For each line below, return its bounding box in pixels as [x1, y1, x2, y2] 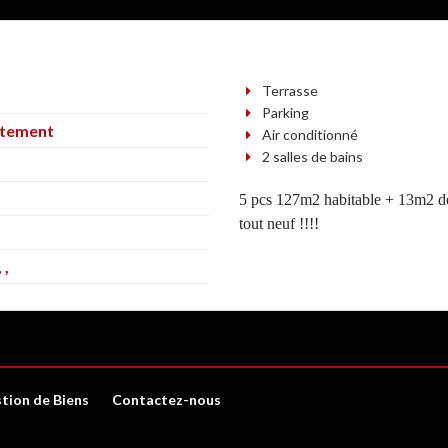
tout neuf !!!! [239, 215, 319, 233]
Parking [258, 104, 309, 122]
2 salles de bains [258, 148, 363, 166]
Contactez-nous [112, 391, 221, 409]
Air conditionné [258, 126, 358, 144]
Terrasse [258, 82, 318, 100]
